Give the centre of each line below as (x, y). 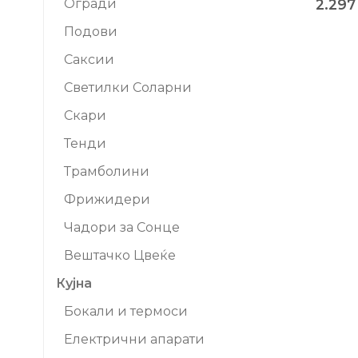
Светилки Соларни (128, 88)
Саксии (89, 60)
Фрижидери (107, 199)
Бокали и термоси (126, 311)
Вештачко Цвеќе (120, 255)
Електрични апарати (134, 339)
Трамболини (107, 171)
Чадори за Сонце (122, 227)
